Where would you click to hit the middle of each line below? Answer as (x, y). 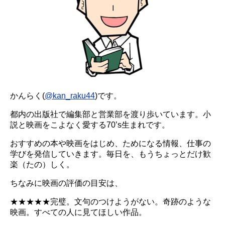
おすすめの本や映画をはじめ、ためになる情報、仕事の (110, 144)
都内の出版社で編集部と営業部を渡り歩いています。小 (110, 115)
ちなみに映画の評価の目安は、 (66, 183)
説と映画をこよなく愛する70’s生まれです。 (90, 125)
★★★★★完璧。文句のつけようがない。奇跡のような (110, 202)
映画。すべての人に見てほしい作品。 (78, 212)
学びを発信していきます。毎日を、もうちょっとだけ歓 (110, 154)
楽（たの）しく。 (42, 165)
